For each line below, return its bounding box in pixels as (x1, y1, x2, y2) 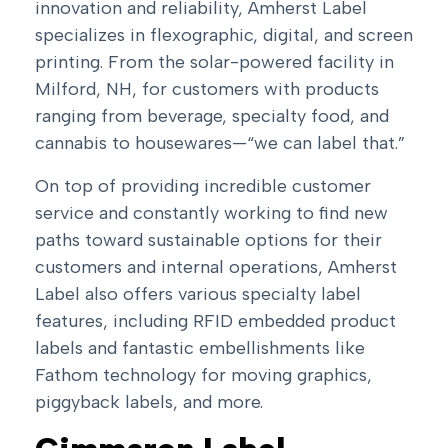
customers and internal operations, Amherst (35, 256, 397, 279)
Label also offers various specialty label (35, 283, 361, 306)
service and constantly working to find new (35, 202, 388, 225)
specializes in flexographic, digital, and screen (35, 24, 413, 47)
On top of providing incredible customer (35, 175, 371, 198)
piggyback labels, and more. (35, 391, 263, 414)
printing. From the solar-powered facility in (35, 51, 394, 74)
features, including (35, 310, 193, 333)
